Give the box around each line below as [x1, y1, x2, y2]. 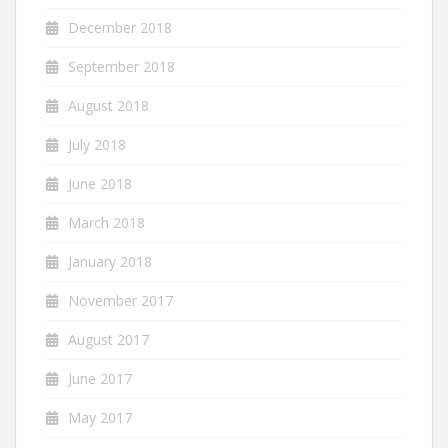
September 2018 [68, 57, 175, 76]
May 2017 [68, 408, 132, 427]
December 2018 [68, 18, 172, 37]
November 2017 [68, 291, 173, 310]
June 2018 [68, 174, 132, 193]
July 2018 [68, 135, 126, 154]
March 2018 [68, 213, 145, 232]
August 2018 [68, 96, 149, 115]
